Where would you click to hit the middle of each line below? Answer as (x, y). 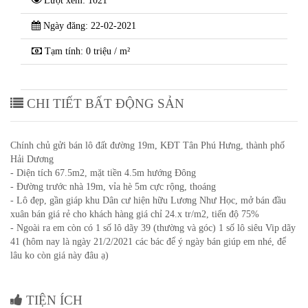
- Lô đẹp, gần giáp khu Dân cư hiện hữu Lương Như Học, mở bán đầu (148, 200)
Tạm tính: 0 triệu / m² (86, 51)
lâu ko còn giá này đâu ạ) (59, 255)
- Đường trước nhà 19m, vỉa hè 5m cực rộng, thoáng (113, 187)
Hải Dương (32, 159)
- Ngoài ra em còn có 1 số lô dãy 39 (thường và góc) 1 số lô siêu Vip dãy (153, 228)
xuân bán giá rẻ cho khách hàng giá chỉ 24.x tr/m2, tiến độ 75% (135, 214)
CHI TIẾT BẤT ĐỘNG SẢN (104, 103)
